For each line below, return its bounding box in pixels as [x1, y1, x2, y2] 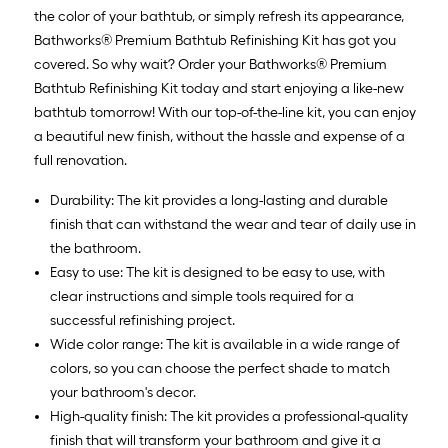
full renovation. [34, 152, 127, 169]
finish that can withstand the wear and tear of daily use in [50, 216, 416, 233]
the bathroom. [50, 240, 141, 257]
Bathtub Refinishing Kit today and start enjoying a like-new [34, 80, 404, 97]
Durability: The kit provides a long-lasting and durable [50, 192, 388, 209]
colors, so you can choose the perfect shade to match [50, 360, 390, 377]
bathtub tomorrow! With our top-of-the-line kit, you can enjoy [34, 104, 416, 121]
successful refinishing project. [50, 312, 235, 329]
